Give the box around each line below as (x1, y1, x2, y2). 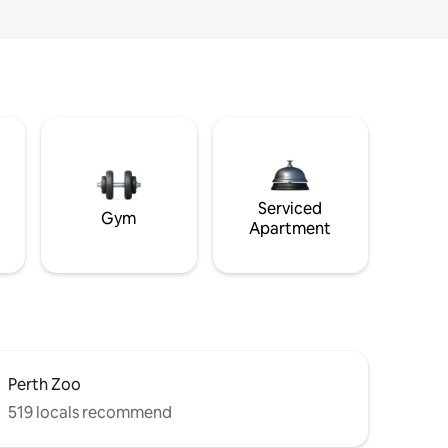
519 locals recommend (8, 402, 172, 424)
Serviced (258, 198, 323, 220)
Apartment (249, 218, 332, 240)
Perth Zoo (8, 374, 81, 396)
